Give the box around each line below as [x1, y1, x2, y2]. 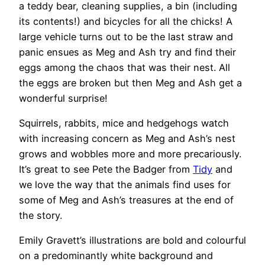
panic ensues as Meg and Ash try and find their [19, 46, 236, 58]
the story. [19, 209, 62, 221]
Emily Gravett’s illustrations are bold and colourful [19, 234, 246, 247]
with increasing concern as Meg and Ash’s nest [19, 132, 235, 144]
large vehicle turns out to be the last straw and [19, 30, 233, 43]
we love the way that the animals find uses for [19, 178, 231, 190]
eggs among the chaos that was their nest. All [19, 61, 230, 73]
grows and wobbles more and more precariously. [19, 147, 241, 160]
